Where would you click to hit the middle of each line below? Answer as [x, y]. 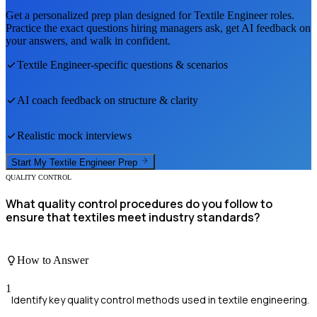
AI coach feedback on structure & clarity [108, 100]
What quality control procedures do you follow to [139, 203]
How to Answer [53, 260]
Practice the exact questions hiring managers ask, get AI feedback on [158, 28]
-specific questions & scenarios [159, 65]
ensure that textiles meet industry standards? [133, 217]
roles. [281, 16]
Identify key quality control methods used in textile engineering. [160, 299]
